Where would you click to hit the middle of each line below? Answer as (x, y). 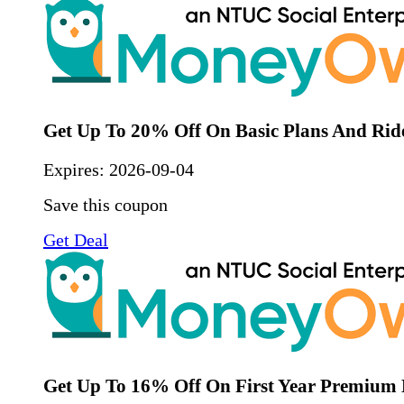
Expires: (76, 169)
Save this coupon (106, 204)
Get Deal (76, 239)
